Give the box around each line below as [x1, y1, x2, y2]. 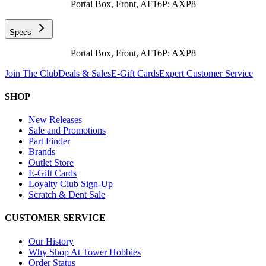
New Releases [28, 115, 82, 125]
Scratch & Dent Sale [28, 189, 105, 200]
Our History [28, 236, 74, 246]
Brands [28, 147, 55, 157]
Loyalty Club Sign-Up [28, 179, 113, 189]
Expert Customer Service [159, 68, 253, 78]
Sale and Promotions [28, 125, 106, 136]
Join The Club [5, 68, 58, 78]
